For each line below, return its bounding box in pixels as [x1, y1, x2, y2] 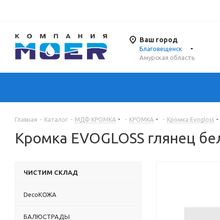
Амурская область [139, 54, 195, 61]
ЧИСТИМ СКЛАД [24, 169, 78, 176]
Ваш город [139, 36, 178, 44]
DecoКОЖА [24, 191, 56, 198]
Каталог [44, 116, 68, 123]
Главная [15, 116, 37, 123]
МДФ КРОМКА [75, 116, 116, 123]
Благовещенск [139, 45, 182, 53]
